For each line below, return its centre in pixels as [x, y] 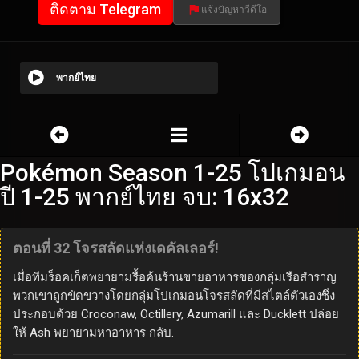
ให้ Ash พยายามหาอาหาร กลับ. [93, 333]
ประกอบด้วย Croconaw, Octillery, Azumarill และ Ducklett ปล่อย [176, 315]
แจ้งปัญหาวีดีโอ [234, 10]
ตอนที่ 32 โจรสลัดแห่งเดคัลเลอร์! [116, 248]
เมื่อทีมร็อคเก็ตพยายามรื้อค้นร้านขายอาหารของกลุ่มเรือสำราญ [175, 278]
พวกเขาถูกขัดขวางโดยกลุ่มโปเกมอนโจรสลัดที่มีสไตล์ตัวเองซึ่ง [174, 296]
